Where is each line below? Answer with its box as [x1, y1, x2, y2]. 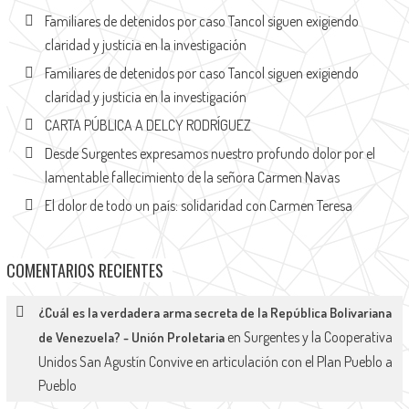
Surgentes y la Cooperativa [243, 328, 393, 347]
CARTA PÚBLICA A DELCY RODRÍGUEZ [44, 116, 251, 135]
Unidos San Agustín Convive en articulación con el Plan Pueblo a [37, 352, 393, 372]
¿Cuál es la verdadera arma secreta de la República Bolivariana [37, 304, 392, 322]
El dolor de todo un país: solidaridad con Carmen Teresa [44, 196, 352, 215]
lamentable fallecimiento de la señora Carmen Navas [44, 168, 340, 187]
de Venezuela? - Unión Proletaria [37, 329, 225, 347]
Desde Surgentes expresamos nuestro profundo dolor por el [44, 144, 375, 163]
